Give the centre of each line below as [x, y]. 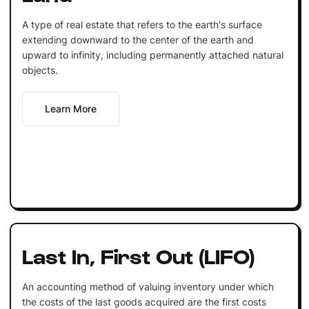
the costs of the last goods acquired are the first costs [144, 301]
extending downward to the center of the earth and [138, 39]
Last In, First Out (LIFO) [138, 255]
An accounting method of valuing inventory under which [148, 286]
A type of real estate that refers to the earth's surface [142, 24]
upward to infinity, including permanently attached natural [152, 54]
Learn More [70, 108]
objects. [40, 70]
